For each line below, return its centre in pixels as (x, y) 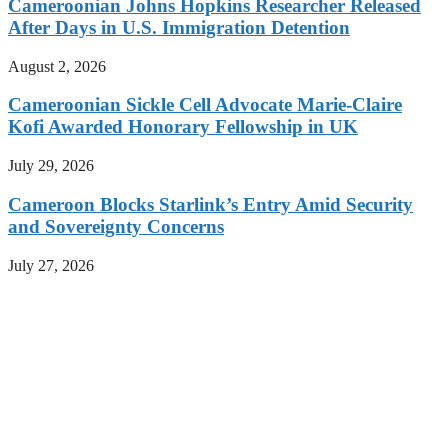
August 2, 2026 (57, 66)
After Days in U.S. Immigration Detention (179, 28)
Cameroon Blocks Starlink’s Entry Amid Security (210, 204)
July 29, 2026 (51, 166)
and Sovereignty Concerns (116, 226)
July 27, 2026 (51, 265)
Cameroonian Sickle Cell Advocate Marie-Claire (205, 105)
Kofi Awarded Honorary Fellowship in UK (183, 127)
